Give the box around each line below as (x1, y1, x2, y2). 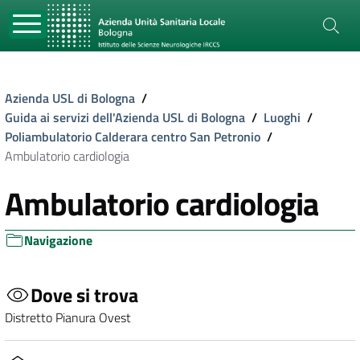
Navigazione (24, 231, 92, 250)
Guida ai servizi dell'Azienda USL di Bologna (5, 108, 245, 127)
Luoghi (264, 108, 301, 127)
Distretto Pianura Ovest (5, 308, 131, 327)
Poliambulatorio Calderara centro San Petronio (5, 127, 260, 146)
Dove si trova (31, 280, 138, 309)
